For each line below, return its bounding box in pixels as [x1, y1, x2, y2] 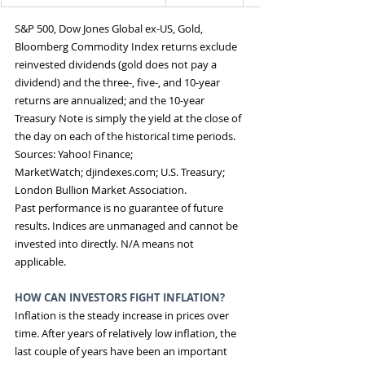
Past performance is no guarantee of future [15, 200, 226, 216]
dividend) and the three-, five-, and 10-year [15, 75, 222, 90]
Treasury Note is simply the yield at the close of [15, 111, 244, 126]
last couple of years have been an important [15, 344, 230, 359]
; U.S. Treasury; [156, 165, 227, 180]
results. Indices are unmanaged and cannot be [15, 218, 240, 234]
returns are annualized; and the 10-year [15, 93, 207, 108]
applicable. [15, 254, 66, 270]
